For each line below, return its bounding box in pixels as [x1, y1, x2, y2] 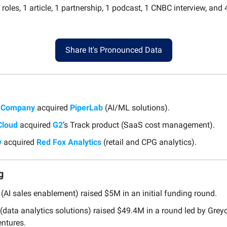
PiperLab [70, 102, 103, 112]
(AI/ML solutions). [103, 102, 170, 112]
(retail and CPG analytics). [101, 137, 197, 147]
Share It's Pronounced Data [65, 45, 162, 55]
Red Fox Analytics [36, 137, 101, 147]
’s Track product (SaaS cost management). [63, 120, 215, 130]
